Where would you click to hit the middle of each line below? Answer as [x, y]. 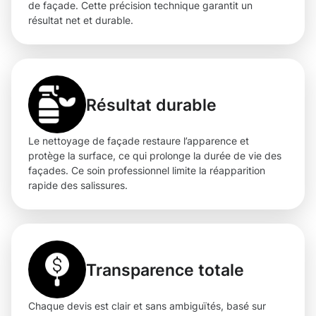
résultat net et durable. [81, 20]
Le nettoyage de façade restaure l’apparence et [139, 141]
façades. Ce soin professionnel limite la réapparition [147, 171]
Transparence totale [165, 269]
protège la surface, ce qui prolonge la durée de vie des [155, 156]
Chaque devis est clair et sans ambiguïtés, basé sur [147, 306]
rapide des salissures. [78, 186]
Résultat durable [151, 104]
